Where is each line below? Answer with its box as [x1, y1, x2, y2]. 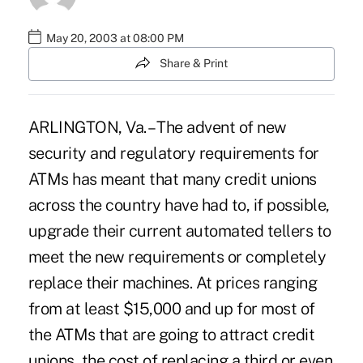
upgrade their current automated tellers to [28, 220, 331, 241]
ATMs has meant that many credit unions [28, 169, 317, 189]
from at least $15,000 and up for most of [28, 298, 315, 318]
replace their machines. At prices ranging [28, 272, 318, 293]
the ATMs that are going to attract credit [28, 324, 315, 344]
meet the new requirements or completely [28, 246, 327, 267]
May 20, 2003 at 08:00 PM [45, 32, 184, 45]
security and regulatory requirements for [28, 143, 319, 163]
